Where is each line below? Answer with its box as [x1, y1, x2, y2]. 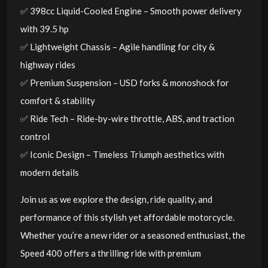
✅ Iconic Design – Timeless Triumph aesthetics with [20, 148, 224, 160]
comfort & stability [20, 95, 95, 106]
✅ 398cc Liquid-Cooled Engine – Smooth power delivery [20, 5, 242, 16]
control [20, 130, 50, 142]
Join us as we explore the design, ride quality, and [20, 193, 212, 205]
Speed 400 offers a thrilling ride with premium [20, 247, 201, 258]
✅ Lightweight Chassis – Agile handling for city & [20, 41, 215, 52]
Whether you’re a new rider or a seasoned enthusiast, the [20, 229, 245, 240]
